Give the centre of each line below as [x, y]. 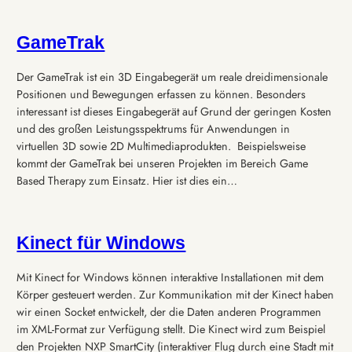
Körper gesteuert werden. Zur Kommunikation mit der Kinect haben [176, 295]
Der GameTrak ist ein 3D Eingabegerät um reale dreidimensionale [172, 77]
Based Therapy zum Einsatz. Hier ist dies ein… [127, 180]
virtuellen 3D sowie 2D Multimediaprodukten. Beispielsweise [161, 146]
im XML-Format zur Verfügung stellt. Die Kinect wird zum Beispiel [171, 330]
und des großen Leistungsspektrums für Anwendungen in [154, 128]
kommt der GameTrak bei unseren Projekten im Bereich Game [163, 163]
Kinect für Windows [101, 242]
